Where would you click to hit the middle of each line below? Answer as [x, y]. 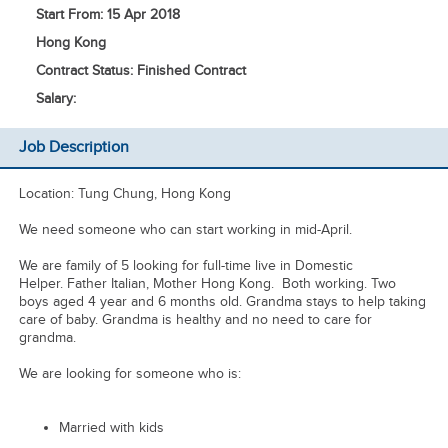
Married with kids [111, 427]
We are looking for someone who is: [129, 373]
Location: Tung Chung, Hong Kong [124, 193]
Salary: [55, 98]
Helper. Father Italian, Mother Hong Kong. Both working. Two [207, 283]
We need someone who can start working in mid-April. [185, 229]
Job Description [73, 147]
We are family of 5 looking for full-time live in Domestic [185, 265]
